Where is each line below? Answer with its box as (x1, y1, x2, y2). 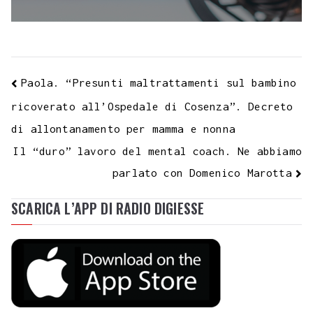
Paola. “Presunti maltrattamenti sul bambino (21, 75, 297, 89)
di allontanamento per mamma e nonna (11, 122, 235, 136)
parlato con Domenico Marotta (112, 166, 292, 180)
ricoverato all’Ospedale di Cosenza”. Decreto (11, 100, 293, 112)
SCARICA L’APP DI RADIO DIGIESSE (11, 198, 205, 219)
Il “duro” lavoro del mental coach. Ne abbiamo (13, 145, 302, 158)
